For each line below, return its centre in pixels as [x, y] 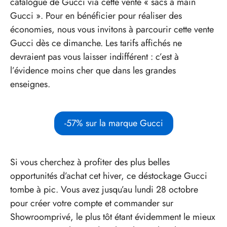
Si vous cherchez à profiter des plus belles [90, 162]
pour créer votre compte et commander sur [92, 203]
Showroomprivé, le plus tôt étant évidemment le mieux [113, 217]
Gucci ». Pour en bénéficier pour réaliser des [96, 15]
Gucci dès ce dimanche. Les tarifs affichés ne [96, 43]
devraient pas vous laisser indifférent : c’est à [94, 56]
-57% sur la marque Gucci [113, 123]
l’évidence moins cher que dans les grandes [93, 70]
